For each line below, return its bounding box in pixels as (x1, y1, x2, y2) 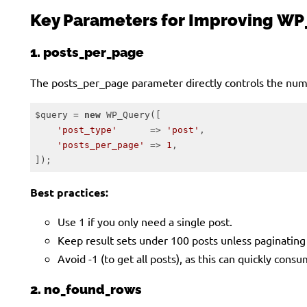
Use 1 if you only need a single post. (58, 214, 232, 229)
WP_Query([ (100, 109, 161, 120)
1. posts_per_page (30, 45, 144, 60)
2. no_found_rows (30, 281, 142, 297)
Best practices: (30, 185, 108, 200)
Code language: (29, 173, 97, 182)
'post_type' (56, 124, 117, 135)
